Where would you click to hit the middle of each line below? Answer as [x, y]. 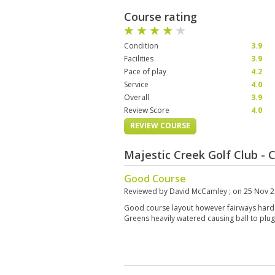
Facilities [139, 59]
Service [136, 84]
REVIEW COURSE [160, 126]
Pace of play [145, 72]
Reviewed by [147, 191]
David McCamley [199, 191]
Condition [141, 46]
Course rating [161, 17]
